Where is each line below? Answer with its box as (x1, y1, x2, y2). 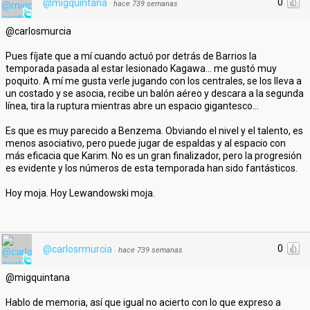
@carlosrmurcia (43, 244, 112, 255)
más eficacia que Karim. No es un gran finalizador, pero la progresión (6, 150, 302, 161)
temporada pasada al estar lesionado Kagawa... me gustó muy (6, 63, 277, 74)
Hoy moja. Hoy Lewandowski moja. (6, 188, 155, 199)
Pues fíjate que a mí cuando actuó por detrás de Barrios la (6, 51, 257, 62)
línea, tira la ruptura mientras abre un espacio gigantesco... (6, 100, 259, 111)
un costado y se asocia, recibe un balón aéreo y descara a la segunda (6, 88, 304, 99)
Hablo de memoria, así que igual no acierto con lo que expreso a (6, 297, 281, 308)
